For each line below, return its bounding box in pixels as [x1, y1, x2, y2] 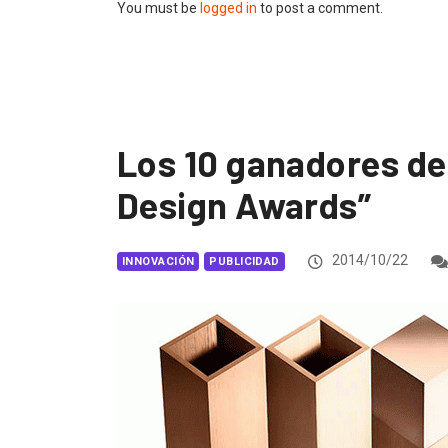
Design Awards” [117, 183, 372, 227]
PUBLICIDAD [209, 255, 280, 269]
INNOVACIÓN [122, 255, 195, 269]
